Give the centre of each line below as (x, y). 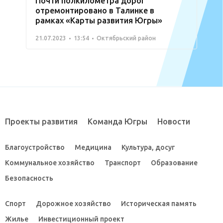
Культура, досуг (148, 148)
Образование (174, 163)
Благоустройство (35, 148)
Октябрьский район (126, 38)
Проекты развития (41, 122)
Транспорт (123, 163)
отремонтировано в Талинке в (95, 11)
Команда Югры (117, 122)
